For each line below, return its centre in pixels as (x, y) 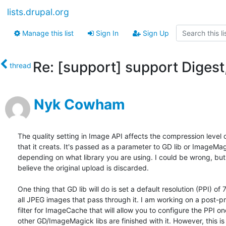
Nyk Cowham (79, 105)
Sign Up (155, 33)
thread (20, 66)
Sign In (106, 33)
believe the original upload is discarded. (83, 168)
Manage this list (47, 33)
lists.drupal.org (38, 12)
